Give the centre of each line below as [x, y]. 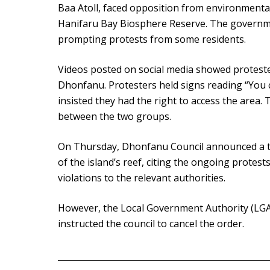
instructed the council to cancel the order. [151, 224]
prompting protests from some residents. [152, 39]
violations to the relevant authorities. [142, 178]
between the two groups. [115, 117]
